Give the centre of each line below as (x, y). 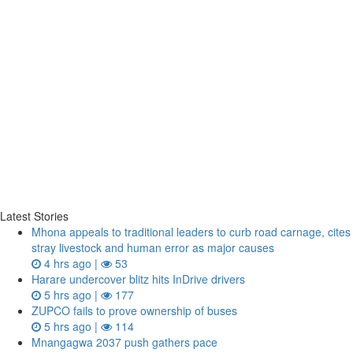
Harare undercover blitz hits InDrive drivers (138, 279)
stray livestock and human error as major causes (153, 247)
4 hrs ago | (71, 263)
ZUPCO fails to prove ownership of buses (134, 310)
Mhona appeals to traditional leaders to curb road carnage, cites (191, 232)
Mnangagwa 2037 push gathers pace (124, 342)
